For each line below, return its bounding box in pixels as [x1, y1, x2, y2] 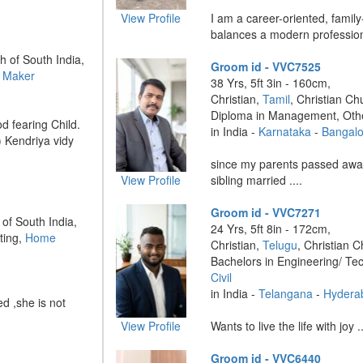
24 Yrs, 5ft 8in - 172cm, [211, 220, 331, 237]
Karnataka [258, 123, 312, 139]
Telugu [263, 237, 298, 253]
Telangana [258, 285, 314, 301]
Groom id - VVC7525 [211, 58, 322, 75]
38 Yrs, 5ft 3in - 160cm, [211, 75, 331, 91]
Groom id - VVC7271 [211, 204, 322, 220]
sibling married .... [211, 172, 303, 188]
